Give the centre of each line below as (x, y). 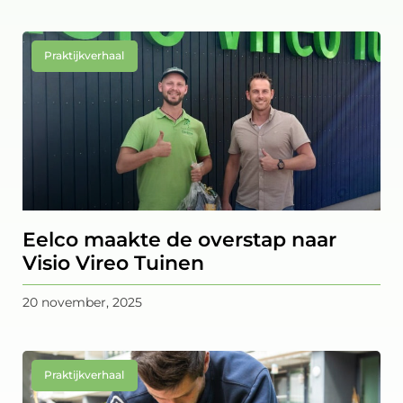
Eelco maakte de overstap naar (179, 240)
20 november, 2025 (82, 303)
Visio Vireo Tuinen (113, 264)
